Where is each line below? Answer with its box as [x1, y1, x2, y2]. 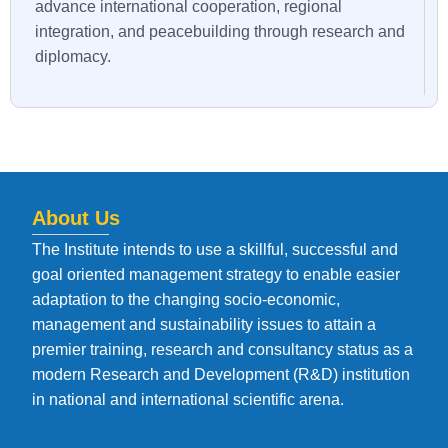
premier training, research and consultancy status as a [32, 341, 413, 359]
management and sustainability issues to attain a [32, 316, 376, 334]
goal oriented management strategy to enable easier [32, 266, 400, 284]
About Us [32, 207, 120, 230]
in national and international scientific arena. [32, 391, 344, 409]
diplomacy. [35, 48, 111, 66]
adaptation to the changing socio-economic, [32, 291, 340, 309]
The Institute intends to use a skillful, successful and [32, 241, 398, 259]
